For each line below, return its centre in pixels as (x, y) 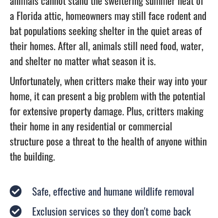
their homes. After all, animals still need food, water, (107, 45)
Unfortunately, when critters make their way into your (109, 81)
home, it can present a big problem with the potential (108, 96)
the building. (32, 156)
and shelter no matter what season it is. (83, 61)
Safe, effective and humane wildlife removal (113, 191)
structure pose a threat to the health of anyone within (108, 141)
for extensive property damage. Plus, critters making (107, 111)
